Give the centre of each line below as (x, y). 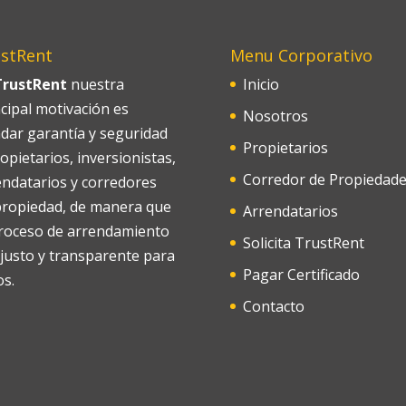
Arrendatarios (290, 211)
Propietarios (285, 147)
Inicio (261, 84)
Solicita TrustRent (303, 242)
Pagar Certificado (301, 274)
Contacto (273, 306)
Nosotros (275, 116)
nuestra (95, 84)
